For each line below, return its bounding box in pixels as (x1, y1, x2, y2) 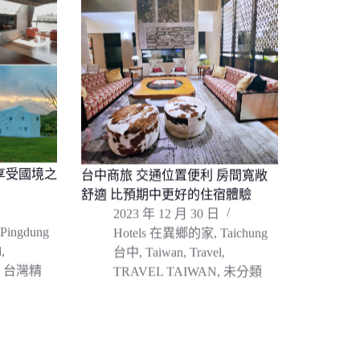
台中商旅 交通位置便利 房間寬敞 (81, 166, 268, 181)
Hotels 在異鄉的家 (113, 224, 214, 239)
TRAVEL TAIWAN (113, 263, 217, 277)
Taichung (220, 224, 268, 239)
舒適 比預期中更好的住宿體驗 (81, 186, 252, 200)
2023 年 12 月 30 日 (113, 205, 219, 219)
